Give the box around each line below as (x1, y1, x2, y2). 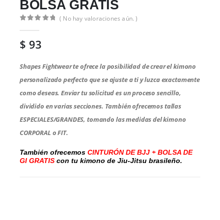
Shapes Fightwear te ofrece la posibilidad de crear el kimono (20, 62, 196, 71)
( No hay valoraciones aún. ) (59, 14, 138, 23)
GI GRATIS (20, 156, 56, 165)
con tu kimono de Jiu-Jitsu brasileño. (56, 156, 182, 165)
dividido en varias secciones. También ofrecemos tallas (20, 102, 181, 111)
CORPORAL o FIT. (20, 128, 68, 137)
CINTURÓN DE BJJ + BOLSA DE (85, 148, 192, 156)
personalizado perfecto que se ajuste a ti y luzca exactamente (20, 75, 200, 84)
